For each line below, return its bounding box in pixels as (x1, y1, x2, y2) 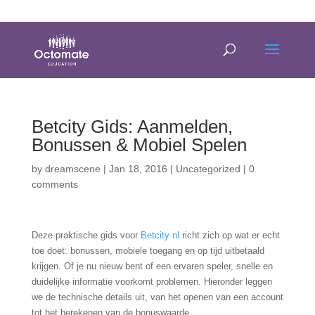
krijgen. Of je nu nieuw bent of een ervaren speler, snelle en (31, 261, 273, 271)
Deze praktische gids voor (31, 230, 141, 240)
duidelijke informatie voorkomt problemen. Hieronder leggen (31, 276, 272, 287)
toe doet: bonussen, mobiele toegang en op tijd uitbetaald (31, 245, 264, 256)
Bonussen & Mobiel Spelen (31, 134, 247, 155)
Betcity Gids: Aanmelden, (31, 116, 233, 137)
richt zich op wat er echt (179, 230, 280, 240)
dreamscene (44, 163, 101, 174)
